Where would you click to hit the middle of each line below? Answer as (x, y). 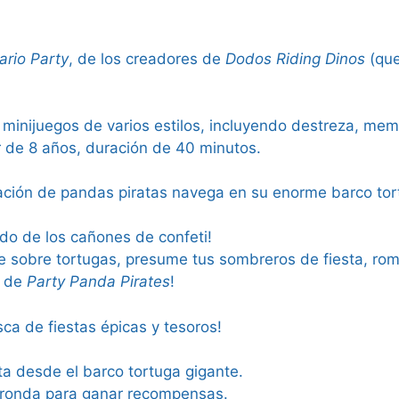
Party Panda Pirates (98, 282)
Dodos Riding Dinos (295, 58)
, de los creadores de (147, 58)
